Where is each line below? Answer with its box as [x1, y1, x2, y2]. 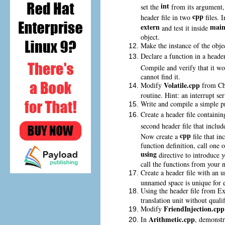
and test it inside [160, 23, 210, 31]
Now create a [141, 131, 180, 140]
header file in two [141, 12, 192, 21]
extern [141, 21, 160, 32]
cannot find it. [141, 71, 180, 80]
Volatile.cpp [164, 79, 200, 90]
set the [141, 2, 161, 10]
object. [141, 32, 160, 40]
